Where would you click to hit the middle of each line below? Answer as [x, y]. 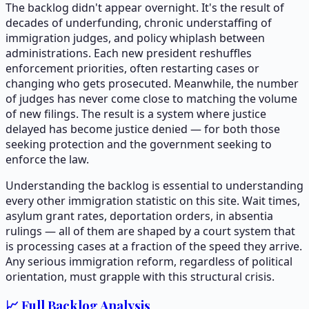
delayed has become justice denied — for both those [143, 129]
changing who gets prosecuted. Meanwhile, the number [152, 83]
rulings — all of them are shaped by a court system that [150, 231]
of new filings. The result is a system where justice [136, 113]
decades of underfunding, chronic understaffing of [139, 22]
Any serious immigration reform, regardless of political [149, 261]
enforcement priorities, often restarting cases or [132, 68]
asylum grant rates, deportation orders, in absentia [139, 216]
